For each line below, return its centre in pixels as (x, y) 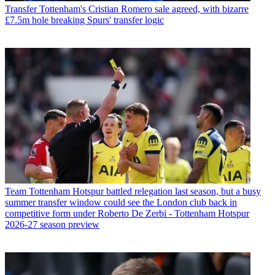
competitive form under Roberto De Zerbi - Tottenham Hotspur (127, 214)
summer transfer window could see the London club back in (121, 203)
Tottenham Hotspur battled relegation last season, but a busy (145, 192)
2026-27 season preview (52, 225)
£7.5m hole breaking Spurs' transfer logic (84, 20)
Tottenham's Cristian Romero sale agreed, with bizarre (144, 9)
